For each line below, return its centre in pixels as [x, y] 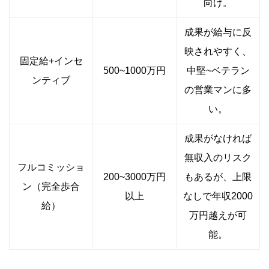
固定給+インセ [51, 61]
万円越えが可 [218, 216]
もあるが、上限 [218, 177]
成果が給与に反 [218, 32]
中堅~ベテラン [218, 71]
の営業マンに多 [218, 90]
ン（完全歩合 [51, 187]
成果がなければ [218, 139]
